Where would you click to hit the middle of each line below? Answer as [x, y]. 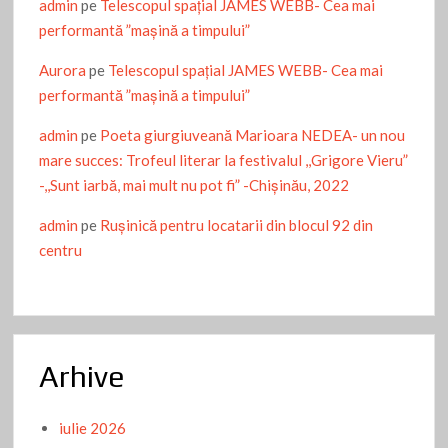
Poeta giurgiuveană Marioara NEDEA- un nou [253, 135]
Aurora [63, 70]
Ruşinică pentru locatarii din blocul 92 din [237, 225]
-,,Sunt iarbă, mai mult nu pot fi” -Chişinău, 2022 [194, 185]
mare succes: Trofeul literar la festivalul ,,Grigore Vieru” [224, 160]
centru [61, 250]
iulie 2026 [93, 427]
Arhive [82, 377]
